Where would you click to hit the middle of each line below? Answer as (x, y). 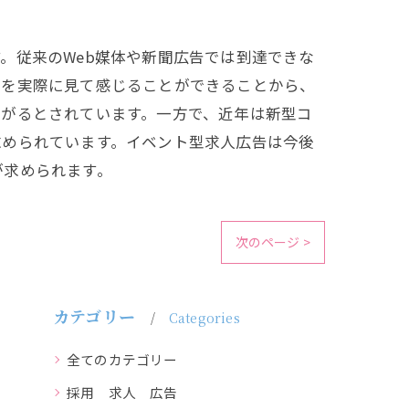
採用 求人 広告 (122, 392)
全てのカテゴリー (122, 359)
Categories (204, 318)
